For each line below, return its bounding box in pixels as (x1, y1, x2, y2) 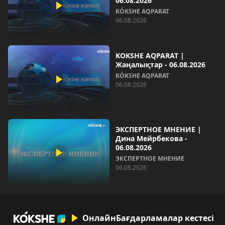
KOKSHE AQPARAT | (116, 51, 184, 61)
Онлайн (82, 212, 117, 223)
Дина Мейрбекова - (116, 133, 187, 143)
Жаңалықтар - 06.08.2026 (116, 60, 205, 70)
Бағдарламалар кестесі (116, 212, 214, 223)
